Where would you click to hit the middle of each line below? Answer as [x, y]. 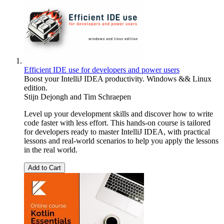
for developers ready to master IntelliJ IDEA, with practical [117, 131]
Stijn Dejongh [46, 96]
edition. [36, 87]
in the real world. [51, 149]
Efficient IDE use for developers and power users [102, 69]
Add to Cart [44, 167]
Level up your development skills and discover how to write [118, 113]
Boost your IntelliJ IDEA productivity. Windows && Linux [118, 78]
